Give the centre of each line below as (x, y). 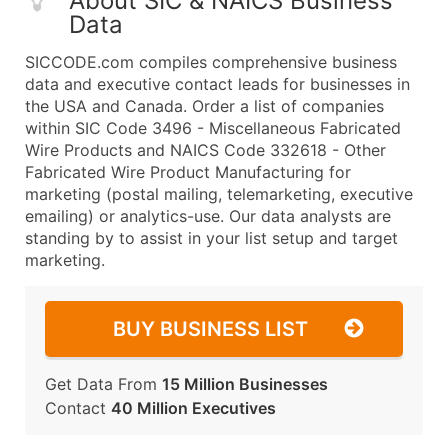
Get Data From (103, 384)
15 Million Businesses (245, 384)
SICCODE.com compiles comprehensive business (211, 62)
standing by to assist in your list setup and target (211, 238)
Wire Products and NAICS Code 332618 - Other (205, 150)
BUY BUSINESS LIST (210, 329)
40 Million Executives (193, 408)
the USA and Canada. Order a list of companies (204, 106)
